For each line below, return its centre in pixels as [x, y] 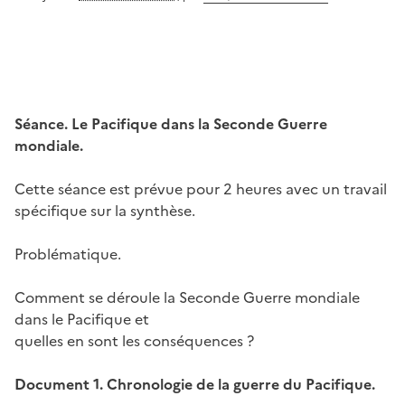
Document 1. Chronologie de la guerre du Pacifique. [195, 384]
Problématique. [68, 254]
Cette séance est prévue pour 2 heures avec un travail [201, 189]
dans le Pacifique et [82, 319]
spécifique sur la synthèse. [105, 211]
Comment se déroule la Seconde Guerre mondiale [187, 297]
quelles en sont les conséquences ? [134, 341]
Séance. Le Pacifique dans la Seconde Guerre [171, 124]
